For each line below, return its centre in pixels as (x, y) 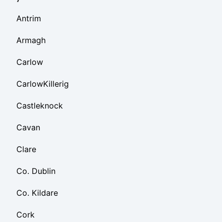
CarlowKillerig (43, 83)
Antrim (29, 18)
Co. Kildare (37, 193)
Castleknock (40, 105)
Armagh (31, 40)
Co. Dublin (36, 171)
